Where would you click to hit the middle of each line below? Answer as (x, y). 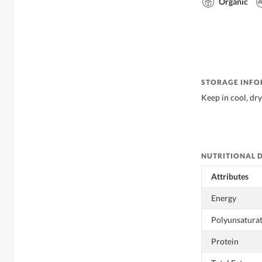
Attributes (230, 176)
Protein (225, 241)
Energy (224, 198)
